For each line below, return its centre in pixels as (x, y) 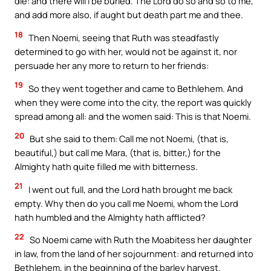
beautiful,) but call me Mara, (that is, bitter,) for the (118, 153)
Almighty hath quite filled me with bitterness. (106, 167)
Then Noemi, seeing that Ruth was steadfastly (123, 38)
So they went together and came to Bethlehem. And (135, 88)
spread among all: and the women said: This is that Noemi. (133, 116)
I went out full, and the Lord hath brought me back (129, 189)
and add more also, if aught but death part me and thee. (129, 15)
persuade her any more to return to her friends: (112, 66)
